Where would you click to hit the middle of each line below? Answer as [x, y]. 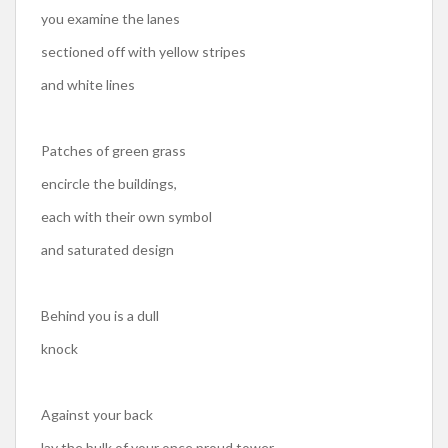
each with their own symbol [126, 216]
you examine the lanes [110, 18]
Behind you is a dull [100, 315]
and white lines [88, 84]
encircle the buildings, [109, 183]
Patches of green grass [113, 150]
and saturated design [107, 249]
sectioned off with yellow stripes [143, 51]
